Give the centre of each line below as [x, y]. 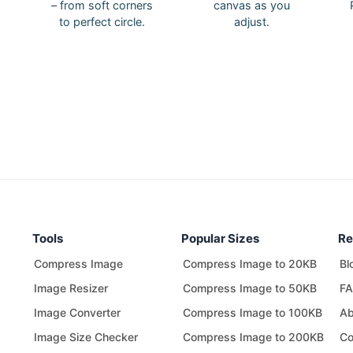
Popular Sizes [220, 238]
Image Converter [77, 312]
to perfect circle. [102, 22]
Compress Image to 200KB [253, 337]
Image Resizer [71, 288]
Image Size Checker [85, 337]
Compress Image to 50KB [249, 288]
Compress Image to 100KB [252, 312]
